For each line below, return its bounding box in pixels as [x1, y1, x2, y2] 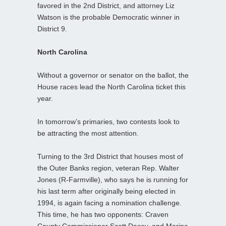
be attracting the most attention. [37, 129, 139, 137]
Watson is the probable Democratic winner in [37, 13, 180, 21]
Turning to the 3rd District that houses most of [37, 152, 183, 160]
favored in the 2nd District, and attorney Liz [37, 1, 175, 10]
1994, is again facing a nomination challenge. [37, 198, 182, 207]
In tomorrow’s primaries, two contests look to [37, 117, 180, 126]
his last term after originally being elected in [37, 187, 176, 195]
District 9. [37, 24, 67, 33]
